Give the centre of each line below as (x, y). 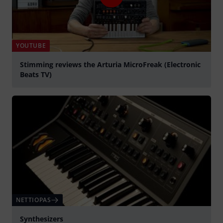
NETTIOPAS (34, 200)
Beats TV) (36, 74)
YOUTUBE (31, 45)
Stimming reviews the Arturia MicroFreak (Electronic (110, 64)
